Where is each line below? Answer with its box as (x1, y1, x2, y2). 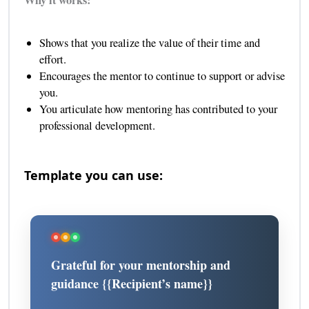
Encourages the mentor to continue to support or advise (39, 68, 285, 84)
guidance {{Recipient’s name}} (51, 275, 213, 293)
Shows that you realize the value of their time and (39, 35, 260, 51)
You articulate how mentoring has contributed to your (39, 101, 277, 117)
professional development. (39, 118, 155, 134)
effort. (39, 52, 66, 68)
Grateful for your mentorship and (51, 256, 231, 275)
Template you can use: (23, 167, 163, 184)
